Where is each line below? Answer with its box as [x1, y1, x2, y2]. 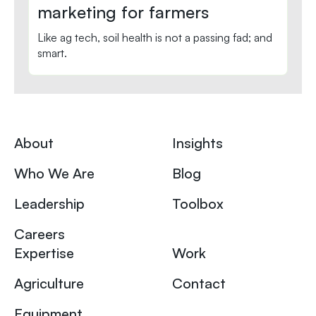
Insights [172, 133, 223, 152]
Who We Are [14, 164, 95, 182]
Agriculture [14, 274, 84, 292]
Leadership [14, 194, 85, 212]
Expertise [14, 243, 74, 262]
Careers [14, 224, 65, 243]
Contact [172, 274, 226, 292]
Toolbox [172, 194, 224, 212]
